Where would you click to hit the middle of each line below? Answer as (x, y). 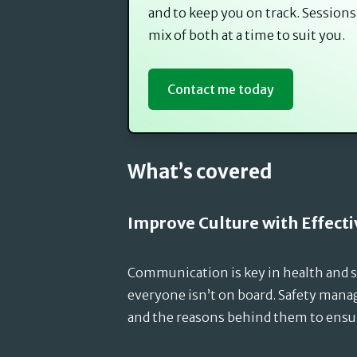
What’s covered (200, 172)
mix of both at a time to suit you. (247, 35)
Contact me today (221, 89)
